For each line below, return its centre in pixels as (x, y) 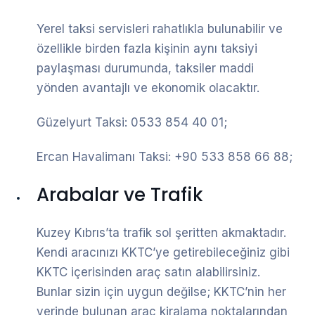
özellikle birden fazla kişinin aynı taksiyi (147, 49)
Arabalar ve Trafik (120, 194)
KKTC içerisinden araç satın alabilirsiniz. (148, 272)
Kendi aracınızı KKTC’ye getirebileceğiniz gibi (163, 253)
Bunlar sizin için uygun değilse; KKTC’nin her (161, 292)
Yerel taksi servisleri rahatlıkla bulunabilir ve (160, 29)
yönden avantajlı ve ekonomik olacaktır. (148, 88)
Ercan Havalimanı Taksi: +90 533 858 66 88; (165, 156)
